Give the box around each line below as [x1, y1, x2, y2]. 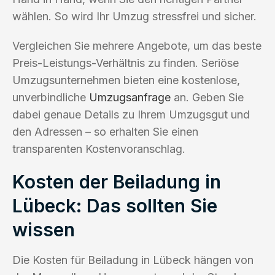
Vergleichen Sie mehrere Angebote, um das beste [12, 39, 261, 52]
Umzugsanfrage [89, 90, 171, 104]
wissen [12, 218, 75, 241]
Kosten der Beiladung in [12, 170, 221, 193]
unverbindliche [12, 90, 89, 104]
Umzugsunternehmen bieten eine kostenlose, [12, 73, 240, 87]
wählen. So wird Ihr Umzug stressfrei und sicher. [12, 9, 257, 23]
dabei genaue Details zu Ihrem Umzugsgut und [12, 107, 250, 121]
